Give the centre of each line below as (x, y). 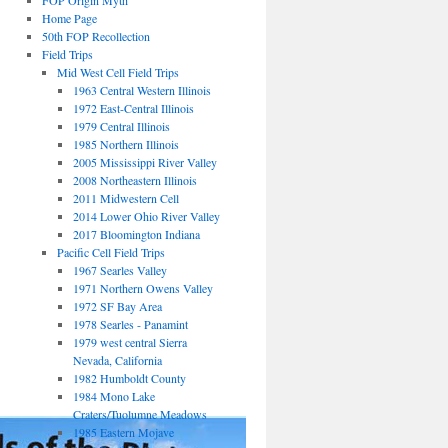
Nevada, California (117, 360)
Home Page (69, 18)
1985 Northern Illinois (125, 144)
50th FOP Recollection (95, 36)
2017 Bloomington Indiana (136, 234)
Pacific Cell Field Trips (111, 252)
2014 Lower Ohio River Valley (146, 216)
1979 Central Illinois (121, 126)
